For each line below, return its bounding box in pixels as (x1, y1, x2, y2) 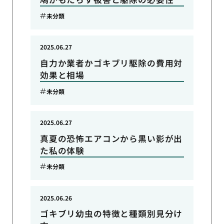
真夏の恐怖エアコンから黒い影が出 (39, 132, 183, 144)
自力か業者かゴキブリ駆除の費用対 (39, 57, 183, 69)
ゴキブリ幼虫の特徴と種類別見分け (39, 207, 183, 220)
